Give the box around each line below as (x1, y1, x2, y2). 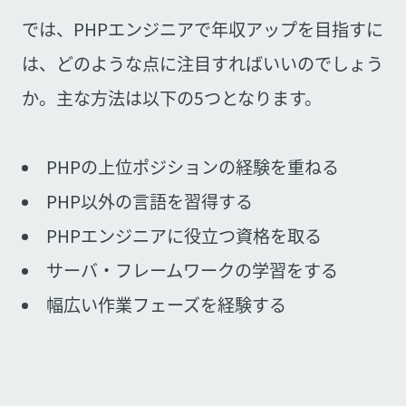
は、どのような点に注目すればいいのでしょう (21, 50, 383, 76)
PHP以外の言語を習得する (46, 188, 253, 214)
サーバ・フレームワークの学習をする (46, 256, 338, 283)
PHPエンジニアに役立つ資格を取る (46, 222, 322, 248)
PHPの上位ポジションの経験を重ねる (46, 153, 339, 179)
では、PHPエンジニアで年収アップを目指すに (21, 15, 383, 42)
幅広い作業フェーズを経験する (46, 291, 286, 317)
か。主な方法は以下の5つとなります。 (21, 84, 322, 111)
